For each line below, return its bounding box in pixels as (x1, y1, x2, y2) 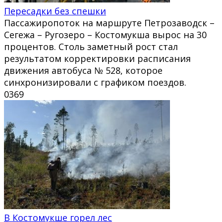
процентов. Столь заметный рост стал (4, 40, 178, 53)
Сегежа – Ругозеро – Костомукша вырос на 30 (4, 28, 207, 41)
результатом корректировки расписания (4, 52, 191, 64)
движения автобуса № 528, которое (4, 64, 163, 76)
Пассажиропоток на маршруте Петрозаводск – (4, 16, 215, 29)
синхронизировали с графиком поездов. (4, 76, 186, 88)
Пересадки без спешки (4, 4, 106, 17)
